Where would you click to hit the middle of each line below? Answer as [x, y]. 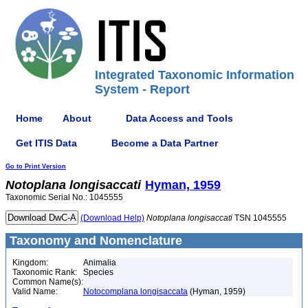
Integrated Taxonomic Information [195, 75]
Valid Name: [35, 291]
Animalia [100, 263]
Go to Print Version [36, 166]
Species [98, 272]
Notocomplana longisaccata [135, 291]
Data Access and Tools [179, 118]
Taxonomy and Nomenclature [94, 241]
